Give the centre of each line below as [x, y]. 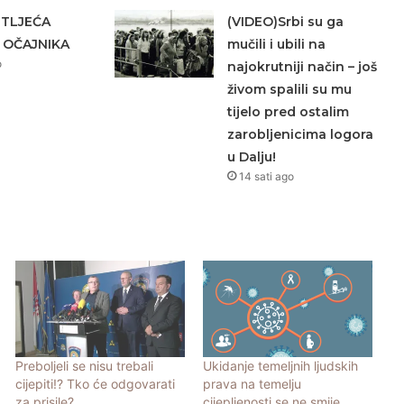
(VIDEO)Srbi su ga [285, 21]
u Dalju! [251, 156]
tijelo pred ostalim [288, 111]
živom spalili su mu [289, 89]
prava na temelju [252, 383]
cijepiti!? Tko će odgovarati [95, 383]
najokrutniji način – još [302, 66]
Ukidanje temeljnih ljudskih [280, 365]
